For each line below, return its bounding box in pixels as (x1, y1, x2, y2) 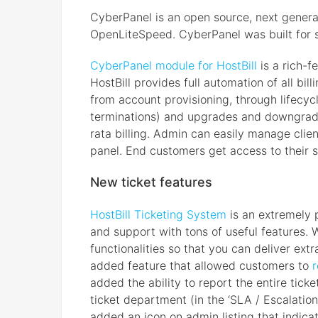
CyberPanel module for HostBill (90, 58, 257, 73)
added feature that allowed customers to (90, 258, 312, 273)
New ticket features (90, 175, 212, 190)
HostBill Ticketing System (90, 207, 226, 222)
